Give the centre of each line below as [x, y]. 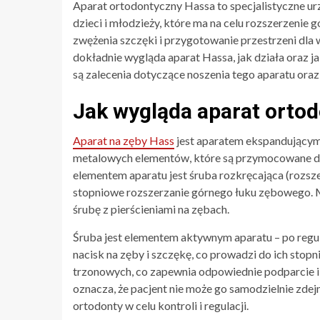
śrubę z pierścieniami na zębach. [151, 209]
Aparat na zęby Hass [124, 140]
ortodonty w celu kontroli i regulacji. [161, 305]
